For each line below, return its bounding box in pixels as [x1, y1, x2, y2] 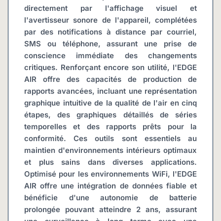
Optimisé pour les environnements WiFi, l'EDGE [24, 169, 197, 179]
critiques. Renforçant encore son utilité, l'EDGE [24, 63, 197, 72]
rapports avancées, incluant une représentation [24, 86, 197, 96]
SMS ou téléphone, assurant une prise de [24, 39, 197, 48]
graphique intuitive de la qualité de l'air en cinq [24, 98, 197, 108]
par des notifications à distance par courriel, [24, 27, 197, 37]
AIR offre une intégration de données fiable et [24, 181, 197, 190]
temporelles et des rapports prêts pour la [24, 122, 197, 131]
